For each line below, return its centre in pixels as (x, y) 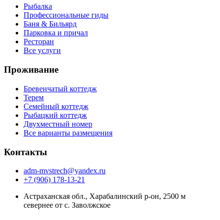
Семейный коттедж (56, 106)
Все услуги (42, 51)
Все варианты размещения (68, 133)
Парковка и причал (56, 33)
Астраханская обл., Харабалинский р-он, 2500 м (105, 196)
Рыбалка (38, 6)
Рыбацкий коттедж (55, 115)
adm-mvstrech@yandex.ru (65, 171)
